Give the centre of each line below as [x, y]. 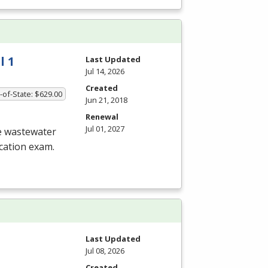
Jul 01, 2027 [105, 129]
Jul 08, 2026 [105, 250]
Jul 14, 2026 [105, 71]
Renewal [102, 117]
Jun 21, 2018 [106, 100]
